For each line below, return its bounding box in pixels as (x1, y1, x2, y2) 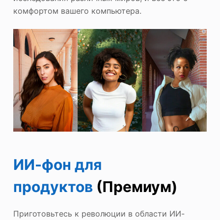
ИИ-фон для (13, 155, 102, 173)
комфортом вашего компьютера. (13, 5, 141, 16)
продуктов (13, 177, 93, 195)
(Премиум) (92, 177, 177, 195)
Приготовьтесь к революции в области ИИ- (13, 208, 185, 219)
